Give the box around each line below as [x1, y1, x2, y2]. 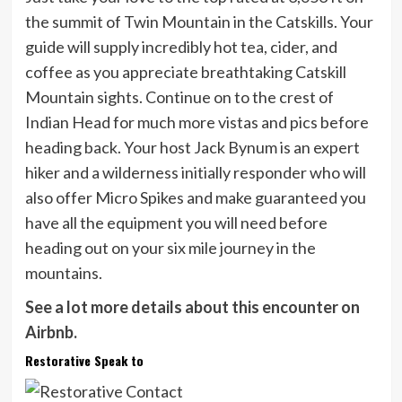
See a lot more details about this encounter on [24, 297, 360, 318]
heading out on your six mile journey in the [24, 238, 316, 258]
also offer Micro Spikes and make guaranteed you [24, 188, 366, 208]
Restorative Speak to [24, 351, 144, 371]
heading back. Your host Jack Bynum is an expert [24, 137, 360, 158]
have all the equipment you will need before [24, 213, 328, 233]
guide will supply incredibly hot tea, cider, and [24, 37, 337, 57]
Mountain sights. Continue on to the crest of [24, 87, 334, 108]
